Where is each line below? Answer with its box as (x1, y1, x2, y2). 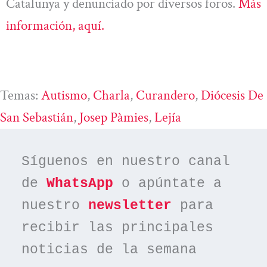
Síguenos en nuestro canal (21, 153, 231, 169)
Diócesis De (201, 86, 263, 105)
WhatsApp (46, 175, 114, 191)
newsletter (88, 197, 172, 213)
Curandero (136, 86, 195, 105)
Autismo (41, 86, 87, 105)
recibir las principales (21, 219, 214, 235)
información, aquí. (6, 16, 104, 35)
